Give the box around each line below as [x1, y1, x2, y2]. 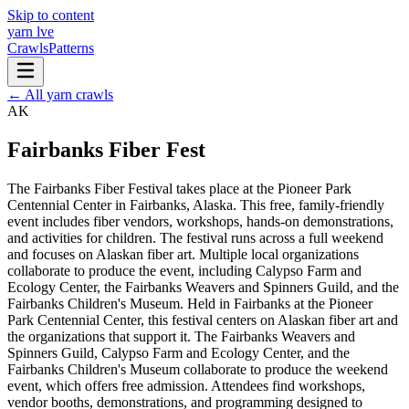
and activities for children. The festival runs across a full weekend [7, 229, 383, 246]
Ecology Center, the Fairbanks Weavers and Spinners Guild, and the [7, 278, 399, 295]
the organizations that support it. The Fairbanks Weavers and [7, 328, 355, 344]
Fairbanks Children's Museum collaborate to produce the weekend [7, 361, 388, 377]
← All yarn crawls [7, 87, 113, 102]
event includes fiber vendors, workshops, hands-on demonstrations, [7, 213, 393, 229]
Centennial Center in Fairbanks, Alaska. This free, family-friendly [7, 196, 384, 213]
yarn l [7, 24, 40, 39]
